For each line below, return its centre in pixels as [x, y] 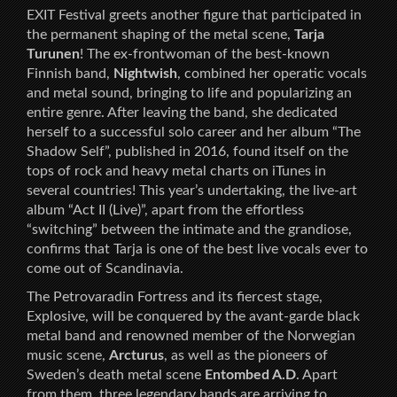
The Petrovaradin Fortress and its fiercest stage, [175, 297]
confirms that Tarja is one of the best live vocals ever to [197, 249]
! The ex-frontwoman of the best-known [205, 54]
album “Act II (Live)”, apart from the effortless [165, 210]
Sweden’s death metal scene [116, 375]
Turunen [53, 54]
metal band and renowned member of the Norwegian [191, 336]
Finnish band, [70, 74]
